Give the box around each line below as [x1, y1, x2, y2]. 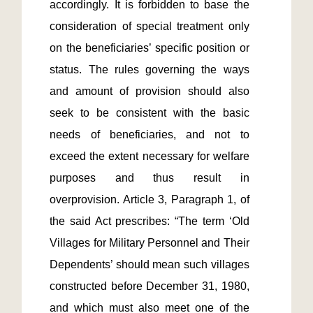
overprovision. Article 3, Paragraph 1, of [50, 194, 249, 205]
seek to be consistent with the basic [50, 107, 249, 119]
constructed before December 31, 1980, [50, 280, 249, 292]
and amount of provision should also [50, 85, 249, 97]
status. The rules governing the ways [50, 64, 249, 75]
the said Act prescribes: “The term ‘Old [50, 215, 249, 227]
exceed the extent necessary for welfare [50, 150, 249, 162]
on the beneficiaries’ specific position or [50, 42, 249, 54]
